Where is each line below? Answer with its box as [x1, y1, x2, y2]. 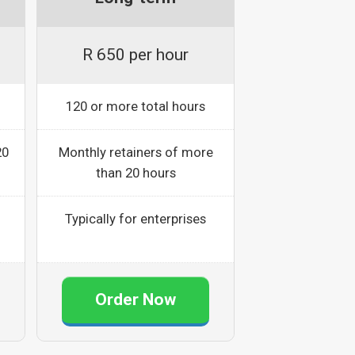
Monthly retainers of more [58, 144, 213, 161]
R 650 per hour [82, 45, 189, 65]
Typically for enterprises [65, 211, 207, 227]
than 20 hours [95, 165, 176, 181]
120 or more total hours [66, 98, 206, 115]
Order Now [95, 289, 177, 309]
